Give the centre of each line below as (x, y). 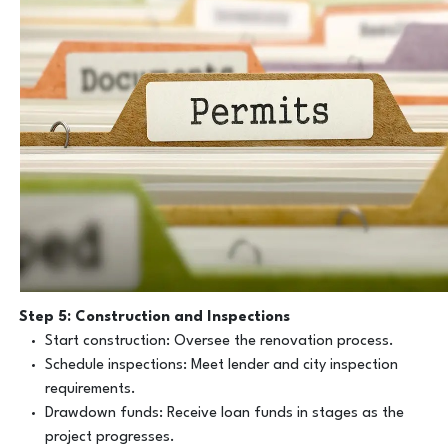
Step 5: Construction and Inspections (155, 317)
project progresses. (109, 437)
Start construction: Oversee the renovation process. (219, 341)
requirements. (90, 389)
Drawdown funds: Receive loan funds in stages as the (224, 413)
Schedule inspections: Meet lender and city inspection (221, 365)
